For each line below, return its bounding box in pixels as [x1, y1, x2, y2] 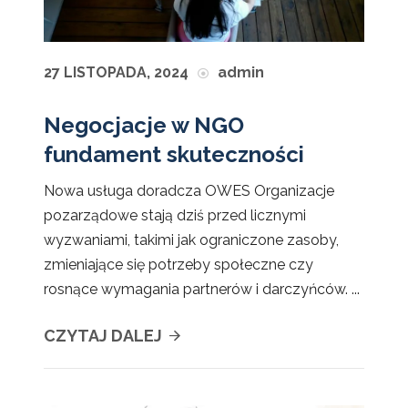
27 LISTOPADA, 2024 [44, 63, 189, 81]
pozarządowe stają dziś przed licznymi [44, 206, 306, 224]
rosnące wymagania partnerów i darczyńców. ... [44, 280, 360, 298]
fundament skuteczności [44, 140, 304, 168]
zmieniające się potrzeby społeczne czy [44, 255, 313, 273]
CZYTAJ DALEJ [44, 325, 166, 345]
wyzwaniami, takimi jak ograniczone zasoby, [44, 230, 339, 249]
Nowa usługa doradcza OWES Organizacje [44, 181, 334, 199]
